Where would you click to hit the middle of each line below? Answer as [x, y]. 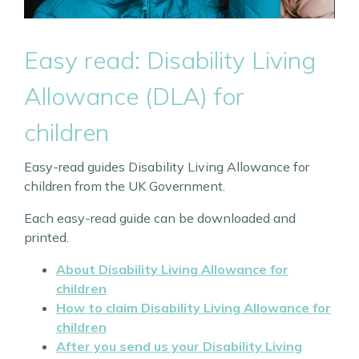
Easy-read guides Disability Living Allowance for [167, 166]
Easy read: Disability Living [170, 60]
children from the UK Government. [125, 186]
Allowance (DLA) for [134, 96]
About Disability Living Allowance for [172, 269]
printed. [46, 237]
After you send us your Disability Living [179, 346]
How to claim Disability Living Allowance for [194, 307]
